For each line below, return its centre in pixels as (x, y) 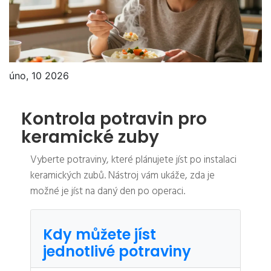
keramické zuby (90, 137)
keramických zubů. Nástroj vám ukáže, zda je (122, 176)
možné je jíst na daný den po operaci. (108, 192)
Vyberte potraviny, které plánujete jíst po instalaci (133, 160)
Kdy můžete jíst (100, 235)
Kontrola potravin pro (114, 119)
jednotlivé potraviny (117, 252)
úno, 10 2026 (39, 76)
